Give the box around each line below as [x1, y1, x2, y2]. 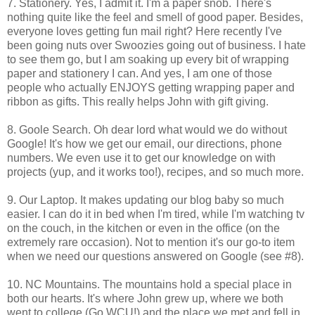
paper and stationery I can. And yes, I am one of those [7, 67, 272, 80]
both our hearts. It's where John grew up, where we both [7, 292, 283, 305]
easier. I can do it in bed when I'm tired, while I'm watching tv [7, 208, 304, 221]
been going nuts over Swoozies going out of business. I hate [7, 39, 306, 52]
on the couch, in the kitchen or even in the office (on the [7, 222, 280, 235]
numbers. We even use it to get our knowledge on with [7, 152, 276, 165]
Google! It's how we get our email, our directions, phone [7, 138, 282, 150]
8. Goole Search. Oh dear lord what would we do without [7, 124, 287, 136]
